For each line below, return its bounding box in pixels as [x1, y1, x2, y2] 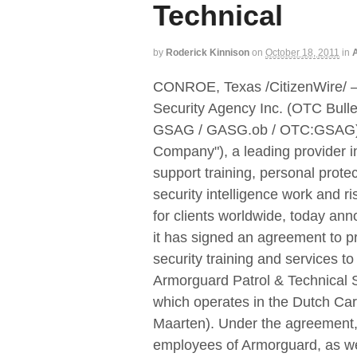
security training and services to [153, 251, 354, 268]
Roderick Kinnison [166, 46, 249, 58]
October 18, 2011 [265, 46, 339, 58]
